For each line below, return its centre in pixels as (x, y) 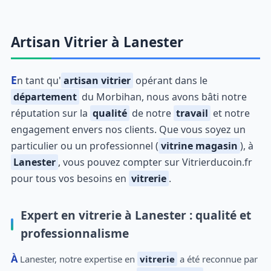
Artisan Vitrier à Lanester (97, 42)
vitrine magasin (199, 146)
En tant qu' (39, 80)
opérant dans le (170, 80)
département (45, 97)
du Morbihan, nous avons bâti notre (163, 97)
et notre (230, 113)
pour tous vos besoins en (70, 178)
